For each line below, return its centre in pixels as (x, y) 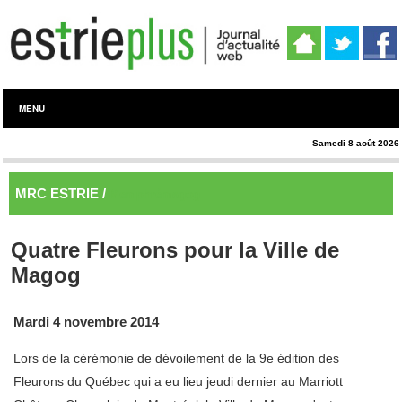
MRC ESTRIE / (62, 194)
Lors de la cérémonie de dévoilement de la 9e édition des (176, 358)
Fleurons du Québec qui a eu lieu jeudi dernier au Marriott (178, 382)
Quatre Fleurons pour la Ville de (175, 250)
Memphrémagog (155, 195)
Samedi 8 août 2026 (356, 143)
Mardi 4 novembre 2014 (86, 323)
